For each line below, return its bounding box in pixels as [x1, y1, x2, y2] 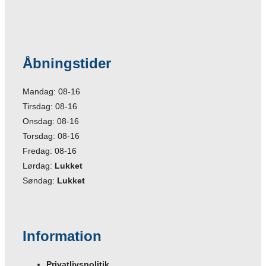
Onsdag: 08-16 [23, 116, 79, 126]
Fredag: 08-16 [23, 145, 77, 156]
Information [23, 227, 102, 244]
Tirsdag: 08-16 [23, 101, 77, 111]
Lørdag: [23, 160, 55, 170]
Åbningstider [23, 55, 111, 71]
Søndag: [23, 175, 57, 185]
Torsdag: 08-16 [23, 131, 80, 141]
